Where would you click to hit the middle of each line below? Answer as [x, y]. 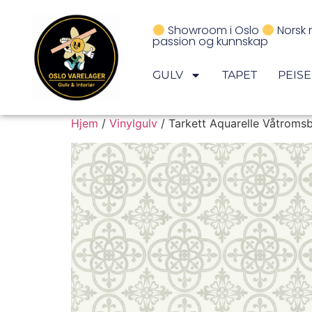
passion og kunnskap [210, 42]
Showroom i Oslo [213, 31]
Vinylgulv [133, 123]
